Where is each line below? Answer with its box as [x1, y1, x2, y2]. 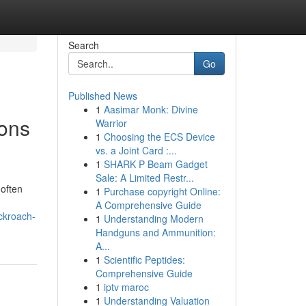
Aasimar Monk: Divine [103, 102, 198, 116]
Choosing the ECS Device [103, 130, 215, 143]
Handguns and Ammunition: [95, 225, 216, 239]
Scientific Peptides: [103, 253, 185, 266]
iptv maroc [103, 280, 149, 294]
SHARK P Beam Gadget [103, 157, 208, 171]
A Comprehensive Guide [95, 198, 201, 212]
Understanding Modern [103, 212, 204, 225]
